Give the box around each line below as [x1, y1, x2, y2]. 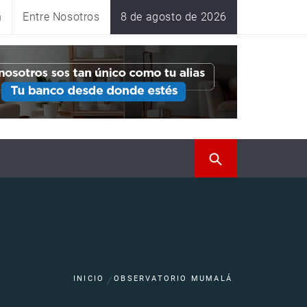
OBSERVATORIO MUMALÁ [114, 274, 232, 283]
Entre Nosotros [23, 10, 100, 23]
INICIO [73, 274, 105, 283]
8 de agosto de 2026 [120, 10, 227, 23]
